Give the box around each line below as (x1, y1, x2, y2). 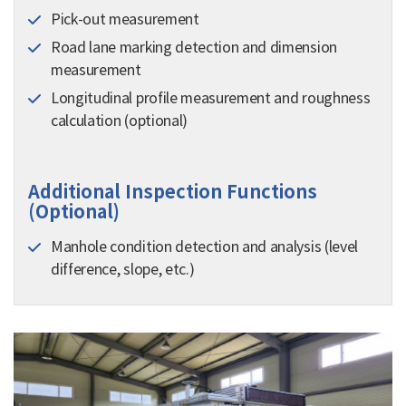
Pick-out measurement (51, 11, 199, 28)
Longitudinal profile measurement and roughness (51, 90, 371, 107)
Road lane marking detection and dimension (51, 39, 337, 56)
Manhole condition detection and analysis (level (51, 238, 358, 256)
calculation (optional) (51, 112, 188, 130)
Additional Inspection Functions (28, 181, 317, 204)
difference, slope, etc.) (51, 261, 195, 278)
